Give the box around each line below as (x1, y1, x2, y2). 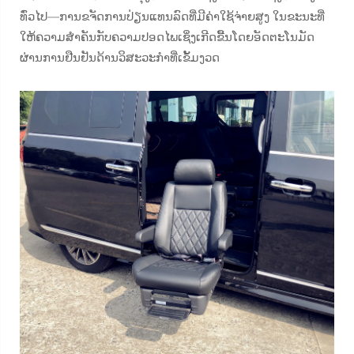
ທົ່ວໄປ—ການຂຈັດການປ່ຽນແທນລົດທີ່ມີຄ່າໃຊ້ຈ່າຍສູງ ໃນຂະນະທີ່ (20, 9, 325, 24)
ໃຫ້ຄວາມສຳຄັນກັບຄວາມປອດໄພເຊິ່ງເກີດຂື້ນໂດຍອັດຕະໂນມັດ (20, 29, 314, 44)
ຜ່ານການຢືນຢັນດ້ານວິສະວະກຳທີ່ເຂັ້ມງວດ (20, 50, 220, 65)
